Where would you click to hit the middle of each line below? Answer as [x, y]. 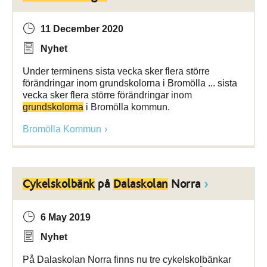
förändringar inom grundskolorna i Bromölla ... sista [130, 83]
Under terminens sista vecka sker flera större [116, 71]
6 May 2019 [66, 217]
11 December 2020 [82, 29]
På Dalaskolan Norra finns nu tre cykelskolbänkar [127, 260]
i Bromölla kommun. [127, 107]
